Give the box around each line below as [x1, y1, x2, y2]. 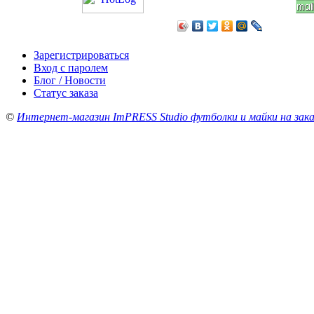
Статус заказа [34, 87, 98, 99]
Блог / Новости [34, 74, 106, 86]
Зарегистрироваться [34, 49, 129, 61]
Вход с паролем [34, 62, 108, 74]
